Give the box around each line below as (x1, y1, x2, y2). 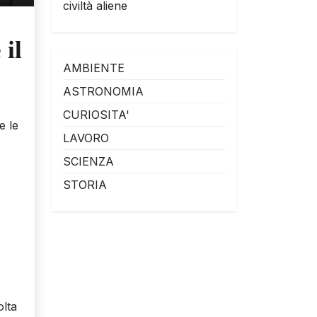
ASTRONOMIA (63, 84, 144, 98)
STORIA (63, 178, 107, 192)
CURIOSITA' (63, 108, 129, 122)
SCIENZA (63, 154, 114, 168)
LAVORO (63, 131, 109, 145)
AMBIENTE (63, 61, 125, 75)
